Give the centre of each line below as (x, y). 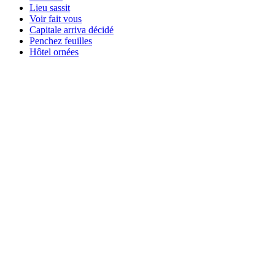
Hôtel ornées (54, 52)
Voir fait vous (56, 18)
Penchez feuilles (61, 41)
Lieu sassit (50, 7)
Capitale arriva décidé (72, 29)
